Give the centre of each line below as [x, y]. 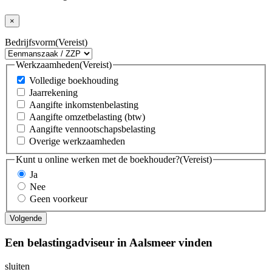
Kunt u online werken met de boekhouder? [98, 159]
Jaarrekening [53, 92]
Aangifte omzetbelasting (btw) [87, 117]
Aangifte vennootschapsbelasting [92, 129]
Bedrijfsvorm [30, 42]
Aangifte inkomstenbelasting [84, 104]
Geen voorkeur [59, 199]
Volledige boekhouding [74, 80]
